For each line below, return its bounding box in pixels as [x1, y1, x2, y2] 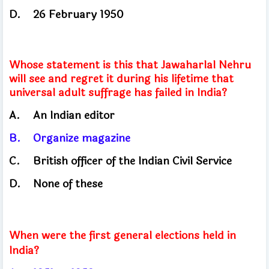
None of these [33, 175, 103, 192]
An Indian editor [33, 106, 118, 124]
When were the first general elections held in [9, 226, 236, 244]
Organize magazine [33, 129, 133, 147]
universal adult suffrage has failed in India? [9, 83, 227, 101]
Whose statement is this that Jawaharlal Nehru [9, 56, 251, 73]
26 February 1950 [33, 5, 124, 23]
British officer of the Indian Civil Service [33, 152, 238, 169]
